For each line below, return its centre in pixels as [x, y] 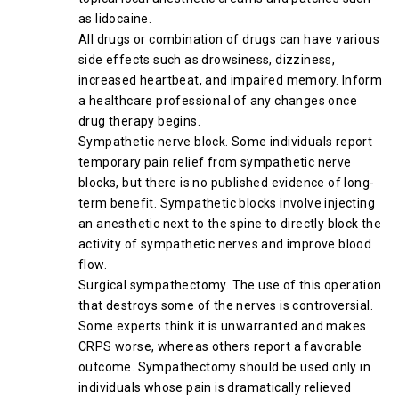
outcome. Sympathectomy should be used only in [224, 367]
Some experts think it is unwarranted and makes [223, 326]
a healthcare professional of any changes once [218, 101]
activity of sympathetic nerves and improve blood [225, 244]
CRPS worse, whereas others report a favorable [220, 346]
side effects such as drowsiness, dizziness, [207, 60]
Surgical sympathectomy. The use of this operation [230, 285]
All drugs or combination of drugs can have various [229, 39]
